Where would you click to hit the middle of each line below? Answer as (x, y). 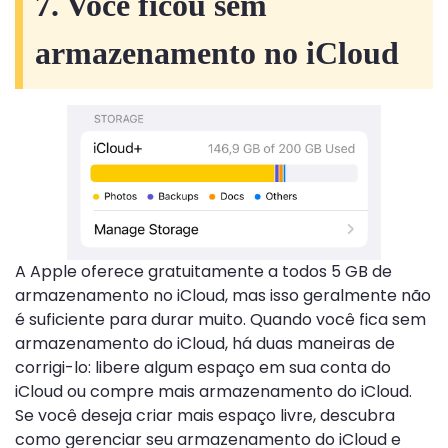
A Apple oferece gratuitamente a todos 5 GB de (203, 272)
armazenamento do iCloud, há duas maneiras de (205, 344)
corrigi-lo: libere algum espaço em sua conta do (203, 368)
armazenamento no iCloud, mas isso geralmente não (223, 296)
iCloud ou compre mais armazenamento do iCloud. (213, 392)
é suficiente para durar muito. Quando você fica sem (220, 320)
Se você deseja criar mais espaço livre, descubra (205, 416)
